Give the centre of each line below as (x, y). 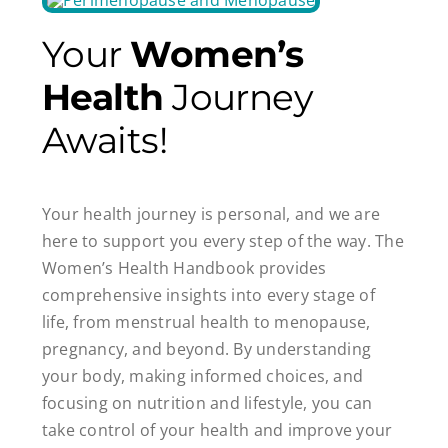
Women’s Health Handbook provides (184, 268)
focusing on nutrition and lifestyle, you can (207, 403)
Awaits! (104, 139)
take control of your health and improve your (217, 430)
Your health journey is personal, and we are (211, 214)
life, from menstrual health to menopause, (206, 322)
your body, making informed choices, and (202, 376)
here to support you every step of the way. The (222, 241)
